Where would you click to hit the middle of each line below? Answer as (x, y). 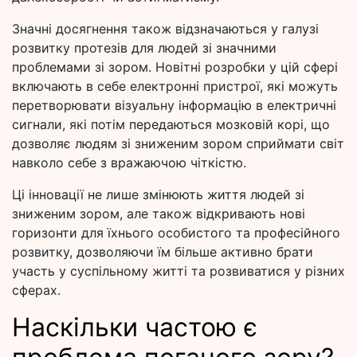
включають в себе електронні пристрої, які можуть (175, 86)
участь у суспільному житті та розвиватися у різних (178, 271)
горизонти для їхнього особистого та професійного (176, 233)
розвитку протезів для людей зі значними (144, 48)
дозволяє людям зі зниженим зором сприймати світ (178, 144)
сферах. (36, 290)
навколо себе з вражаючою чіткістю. (129, 163)
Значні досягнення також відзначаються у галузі (165, 29)
